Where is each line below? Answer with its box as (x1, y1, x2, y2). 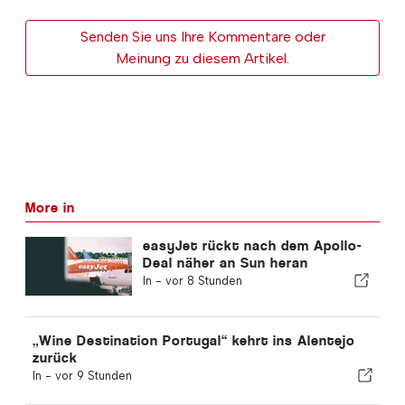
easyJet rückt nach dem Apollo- (142, 236, 362, 254)
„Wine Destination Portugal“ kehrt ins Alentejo (33, 331, 355, 349)
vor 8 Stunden (165, 273, 242, 287)
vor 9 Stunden (55, 368, 132, 382)
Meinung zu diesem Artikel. (116, 49, 289, 67)
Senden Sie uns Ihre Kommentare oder (80, 27, 325, 45)
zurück (33, 348, 78, 366)
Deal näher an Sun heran (142, 253, 308, 271)
